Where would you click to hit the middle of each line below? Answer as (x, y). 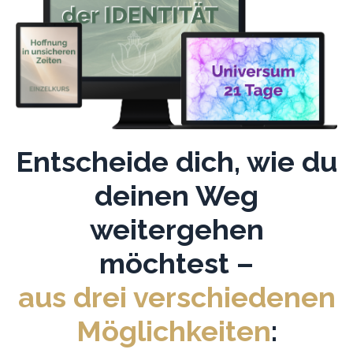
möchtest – (176, 264)
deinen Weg (176, 196)
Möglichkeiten (173, 331)
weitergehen (176, 230)
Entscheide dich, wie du (176, 162)
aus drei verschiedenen (176, 297)
